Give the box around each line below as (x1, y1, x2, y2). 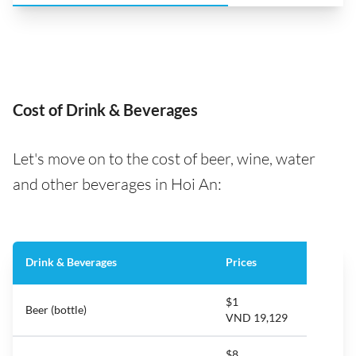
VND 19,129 (226, 311, 288, 325)
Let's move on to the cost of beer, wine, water (13, 149, 315, 169)
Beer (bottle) (25, 303, 87, 317)
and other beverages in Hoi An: (13, 174, 222, 195)
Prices (226, 255, 257, 269)
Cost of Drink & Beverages (13, 100, 198, 120)
